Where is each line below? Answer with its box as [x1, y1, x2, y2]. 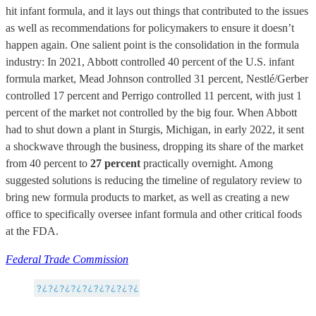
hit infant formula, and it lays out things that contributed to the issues [6, 4, 308, 17]
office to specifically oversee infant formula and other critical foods [6, 207, 302, 220]
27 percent [90, 157, 140, 169]
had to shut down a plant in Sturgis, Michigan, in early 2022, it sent [6, 123, 304, 135]
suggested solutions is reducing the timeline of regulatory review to [6, 174, 302, 186]
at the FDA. [6, 224, 59, 237]
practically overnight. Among [140, 157, 273, 169]
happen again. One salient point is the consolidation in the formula [6, 38, 299, 51]
